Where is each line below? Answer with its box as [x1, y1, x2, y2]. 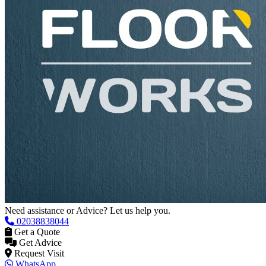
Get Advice [17, 116, 62, 126]
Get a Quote [12, 105, 60, 116]
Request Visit [12, 126, 64, 137]
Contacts [5, 148, 37, 159]
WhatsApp [13, 137, 56, 148]
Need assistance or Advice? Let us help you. [5, 84, 170, 94]
